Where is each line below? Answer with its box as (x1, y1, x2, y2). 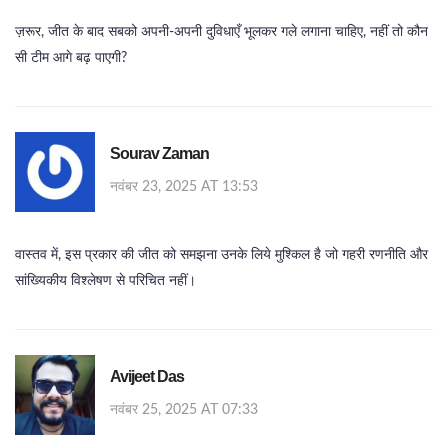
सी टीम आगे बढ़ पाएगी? (15, 51, 127, 66)
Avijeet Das (110, 368, 184, 386)
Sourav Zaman (110, 145, 209, 163)
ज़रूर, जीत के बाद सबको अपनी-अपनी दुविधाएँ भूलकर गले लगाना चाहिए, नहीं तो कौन (15, 25, 428, 40)
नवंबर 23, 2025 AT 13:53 (110, 180, 258, 195)
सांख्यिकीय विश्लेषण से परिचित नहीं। (15, 274, 196, 289)
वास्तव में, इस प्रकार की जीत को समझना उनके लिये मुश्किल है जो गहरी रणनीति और (15, 248, 428, 263)
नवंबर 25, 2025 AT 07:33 (110, 403, 258, 418)
